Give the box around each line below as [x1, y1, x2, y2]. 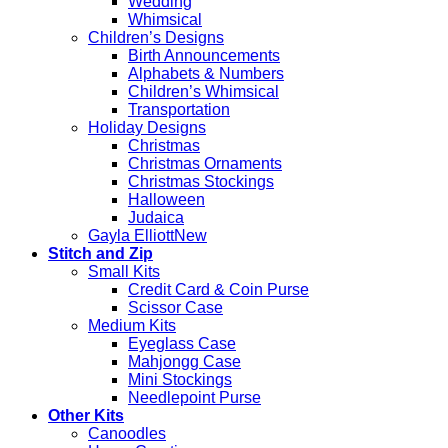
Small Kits [88, 262, 160, 280]
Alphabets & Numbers [128, 64, 284, 82]
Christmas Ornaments [128, 154, 282, 172]
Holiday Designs [88, 118, 206, 136]
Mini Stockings [128, 370, 232, 388]
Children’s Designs [88, 28, 224, 46]
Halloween [128, 190, 205, 208]
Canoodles [88, 424, 166, 442]
